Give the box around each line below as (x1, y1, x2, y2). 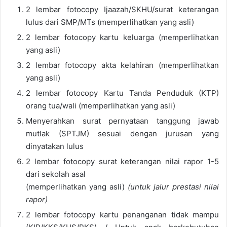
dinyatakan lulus (26, 141, 84, 152)
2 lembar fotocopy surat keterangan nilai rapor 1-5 (26, 157, 219, 167)
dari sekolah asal (26, 169, 86, 179)
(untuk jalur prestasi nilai (128, 182, 219, 192)
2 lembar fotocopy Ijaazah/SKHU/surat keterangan (26, 5, 219, 15)
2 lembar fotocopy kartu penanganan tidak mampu (26, 210, 219, 220)
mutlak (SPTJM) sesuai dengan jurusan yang (26, 129, 219, 139)
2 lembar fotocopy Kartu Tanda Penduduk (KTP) (26, 88, 219, 98)
